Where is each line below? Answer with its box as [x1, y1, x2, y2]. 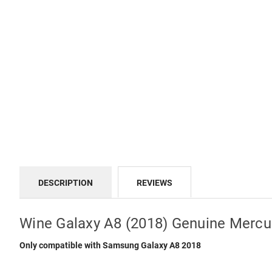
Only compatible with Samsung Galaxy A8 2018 [19, 240, 201, 250]
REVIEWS [137, 178, 172, 188]
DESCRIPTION [38, 178, 93, 188]
